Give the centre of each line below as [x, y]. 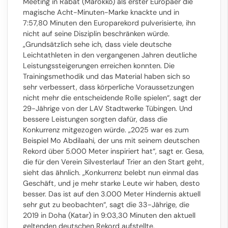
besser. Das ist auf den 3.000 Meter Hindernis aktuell [112, 194]
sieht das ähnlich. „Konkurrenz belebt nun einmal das [111, 172]
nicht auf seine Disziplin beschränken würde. [96, 33]
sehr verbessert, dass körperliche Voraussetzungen [108, 87]
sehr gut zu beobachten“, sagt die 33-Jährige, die [106, 204]
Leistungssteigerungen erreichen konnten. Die [99, 65]
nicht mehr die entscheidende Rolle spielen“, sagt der [112, 97]
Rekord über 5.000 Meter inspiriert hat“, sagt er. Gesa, [113, 151]
